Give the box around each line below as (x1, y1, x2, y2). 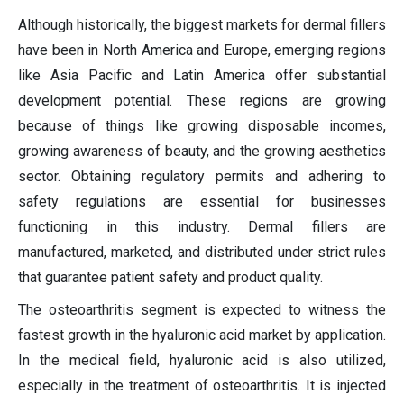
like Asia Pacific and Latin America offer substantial (18, 66, 386, 84)
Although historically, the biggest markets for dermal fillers (18, 15, 386, 33)
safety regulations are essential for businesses (18, 192, 386, 210)
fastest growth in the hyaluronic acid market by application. (18, 326, 386, 344)
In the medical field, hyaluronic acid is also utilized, (18, 351, 386, 369)
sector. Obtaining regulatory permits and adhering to (18, 167, 386, 185)
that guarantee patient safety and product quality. (18, 268, 323, 286)
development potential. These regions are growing (18, 91, 386, 109)
